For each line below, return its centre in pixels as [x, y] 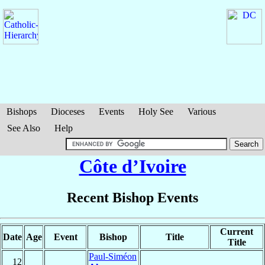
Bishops [22, 112]
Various [202, 112]
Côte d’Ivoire [132, 166]
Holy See [156, 112]
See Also [24, 128]
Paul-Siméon [113, 257]
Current [237, 232]
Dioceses [68, 112]
